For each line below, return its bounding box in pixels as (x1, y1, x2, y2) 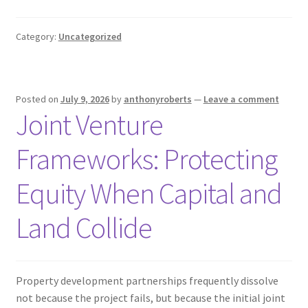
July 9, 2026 (60, 93, 109, 106)
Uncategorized (58, 30, 122, 43)
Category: (15, 30, 58, 43)
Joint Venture (15, 107, 163, 143)
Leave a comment (203, 93, 279, 106)
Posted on (15, 93, 60, 106)
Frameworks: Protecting (15, 141, 277, 177)
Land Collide (15, 210, 152, 246)
